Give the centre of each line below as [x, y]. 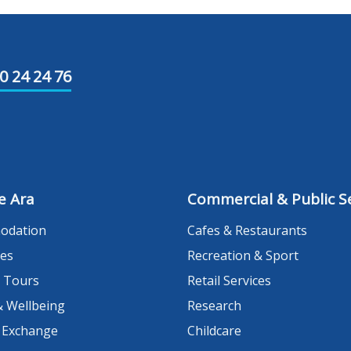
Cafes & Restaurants [247, 231]
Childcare [214, 331]
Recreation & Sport [243, 256]
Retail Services [229, 281]
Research [214, 306]
